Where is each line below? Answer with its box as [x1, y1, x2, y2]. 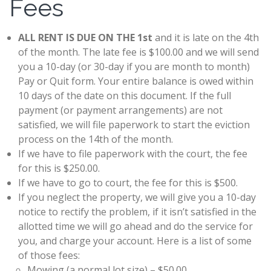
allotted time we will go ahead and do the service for [18, 220, 253, 233]
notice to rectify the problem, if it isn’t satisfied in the [18, 205, 256, 218]
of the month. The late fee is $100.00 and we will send [18, 45, 259, 59]
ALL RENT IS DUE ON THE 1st [18, 31, 152, 44]
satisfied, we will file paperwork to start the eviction [18, 118, 250, 131]
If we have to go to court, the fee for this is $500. [18, 176, 238, 189]
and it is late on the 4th [152, 31, 259, 44]
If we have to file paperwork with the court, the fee [18, 147, 247, 160]
